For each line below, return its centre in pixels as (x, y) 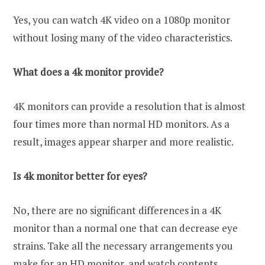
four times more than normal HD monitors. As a (121, 124)
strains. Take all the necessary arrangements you (123, 246)
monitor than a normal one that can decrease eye (125, 228)
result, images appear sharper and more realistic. (123, 142)
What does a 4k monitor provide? (88, 72)
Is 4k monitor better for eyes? (80, 176)
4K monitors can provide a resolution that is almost (129, 106)
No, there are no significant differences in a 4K (117, 211)
